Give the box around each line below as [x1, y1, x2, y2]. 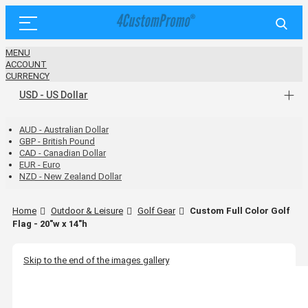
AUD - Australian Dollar [19, 124, 109, 135]
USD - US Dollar [19, 89, 88, 100]
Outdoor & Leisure [51, 206, 123, 216]
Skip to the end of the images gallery [23, 254, 169, 265]
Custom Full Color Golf [190, 206, 290, 216]
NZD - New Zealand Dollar [19, 171, 122, 181]
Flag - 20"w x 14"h [12, 218, 87, 229]
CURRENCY [5, 71, 49, 81]
